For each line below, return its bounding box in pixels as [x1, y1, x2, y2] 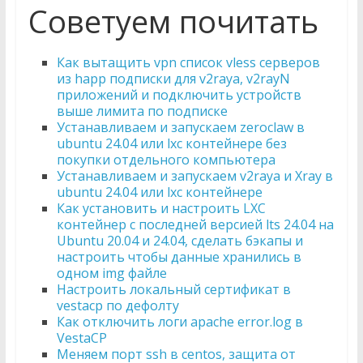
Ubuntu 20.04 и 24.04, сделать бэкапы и [56, 232, 303, 250]
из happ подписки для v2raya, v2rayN [56, 70, 290, 88]
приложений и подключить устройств [56, 86, 301, 104]
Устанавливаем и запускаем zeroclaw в [56, 118, 305, 136]
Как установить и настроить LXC [56, 199, 266, 217]
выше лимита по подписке [56, 102, 228, 120]
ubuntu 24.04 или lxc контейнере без [56, 135, 287, 152]
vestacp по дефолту [56, 297, 179, 314]
